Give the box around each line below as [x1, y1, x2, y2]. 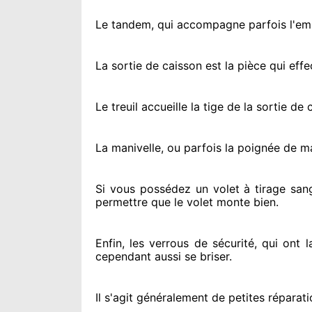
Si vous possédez [95, 182, 191, 196]
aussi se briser [151, 249, 229, 263]
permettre [95, 195, 148, 209]
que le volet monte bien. [148, 195, 279, 209]
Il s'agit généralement [95, 290, 208, 304]
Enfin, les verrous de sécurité [95, 236, 254, 250]
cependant [95, 249, 151, 263]
